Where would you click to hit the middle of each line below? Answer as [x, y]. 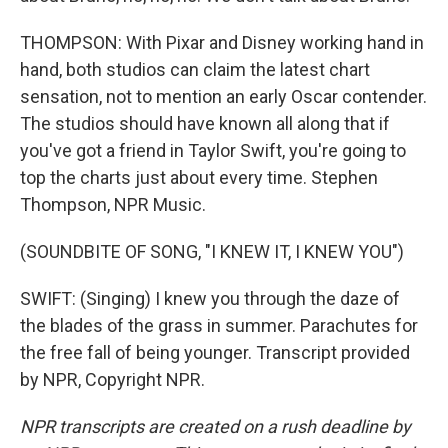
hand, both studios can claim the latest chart [195, 69]
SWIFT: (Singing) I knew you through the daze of [210, 298]
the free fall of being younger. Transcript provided [215, 352]
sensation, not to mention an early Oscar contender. [223, 96]
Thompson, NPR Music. [113, 204]
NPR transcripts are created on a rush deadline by [215, 426]
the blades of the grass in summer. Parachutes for [219, 325]
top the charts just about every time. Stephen [199, 177]
